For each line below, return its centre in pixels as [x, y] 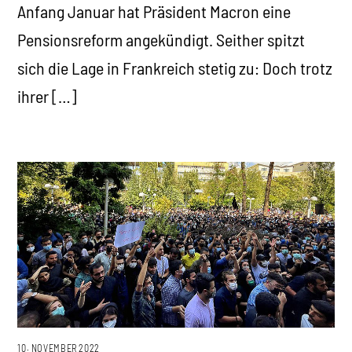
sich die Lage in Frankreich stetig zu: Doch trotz [175, 67]
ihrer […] [48, 95]
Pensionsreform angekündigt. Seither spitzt [161, 39]
